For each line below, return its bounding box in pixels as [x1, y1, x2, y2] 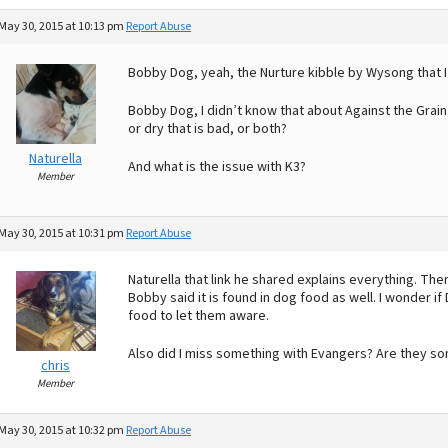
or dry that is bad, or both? [128, 119, 287, 139]
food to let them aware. [128, 306, 269, 326]
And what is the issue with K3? [128, 157, 306, 177]
